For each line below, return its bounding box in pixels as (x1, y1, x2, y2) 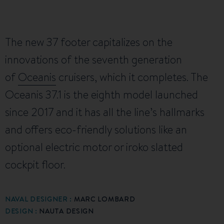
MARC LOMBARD (73, 194, 135, 204)
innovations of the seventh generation (5, 52, 182, 68)
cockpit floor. (5, 157, 65, 173)
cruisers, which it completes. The (56, 69, 208, 85)
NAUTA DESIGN (39, 206, 94, 216)
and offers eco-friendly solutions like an (5, 122, 187, 138)
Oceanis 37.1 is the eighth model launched (5, 87, 198, 103)
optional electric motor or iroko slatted (5, 139, 183, 155)
